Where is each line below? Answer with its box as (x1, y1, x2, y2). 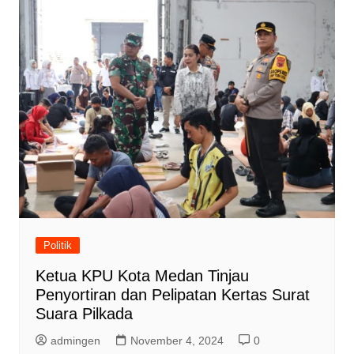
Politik (43, 239, 72, 252)
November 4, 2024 (130, 334, 224, 348)
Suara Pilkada (35, 305, 133, 323)
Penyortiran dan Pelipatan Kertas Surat (35, 286, 310, 304)
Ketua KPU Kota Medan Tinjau (35, 267, 249, 285)
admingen (50, 334, 100, 348)
